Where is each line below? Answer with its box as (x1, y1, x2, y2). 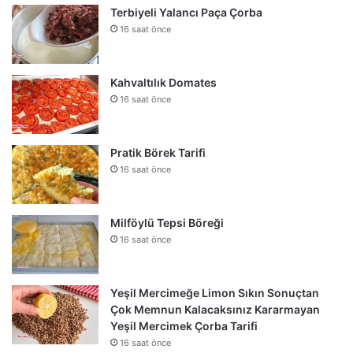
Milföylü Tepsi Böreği (110, 215, 224, 229)
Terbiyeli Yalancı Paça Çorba (110, 5, 262, 19)
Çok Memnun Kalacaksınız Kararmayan (110, 302, 320, 316)
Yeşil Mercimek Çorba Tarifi (110, 318, 258, 333)
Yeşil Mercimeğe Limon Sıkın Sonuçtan (110, 285, 319, 299)
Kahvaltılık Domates (110, 75, 217, 89)
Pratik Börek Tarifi (110, 145, 206, 159)
